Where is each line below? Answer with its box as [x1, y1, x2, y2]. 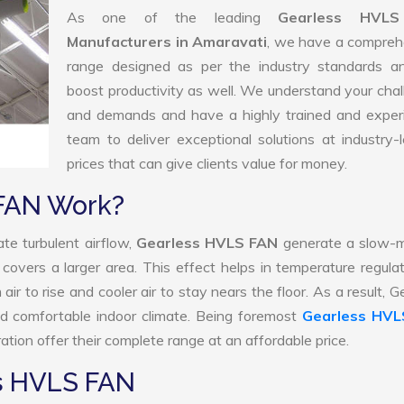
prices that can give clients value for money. [67, 154, 347, 172]
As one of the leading [67, 8, 279, 26]
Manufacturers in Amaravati [67, 32, 267, 50]
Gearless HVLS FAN [135, 234, 283, 252]
